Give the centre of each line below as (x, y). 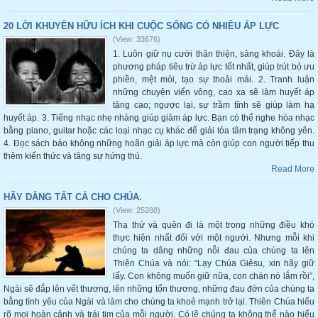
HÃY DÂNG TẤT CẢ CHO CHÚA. (73, 197)
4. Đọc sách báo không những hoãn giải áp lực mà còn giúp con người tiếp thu (159, 143)
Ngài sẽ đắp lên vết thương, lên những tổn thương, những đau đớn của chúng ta (159, 289)
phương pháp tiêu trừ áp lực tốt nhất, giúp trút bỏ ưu (214, 67)
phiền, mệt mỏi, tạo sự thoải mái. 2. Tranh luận (214, 79)
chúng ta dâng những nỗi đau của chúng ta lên (214, 251)
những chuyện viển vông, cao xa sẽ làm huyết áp (214, 92)
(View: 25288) (137, 210)
